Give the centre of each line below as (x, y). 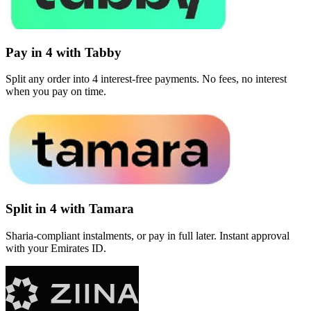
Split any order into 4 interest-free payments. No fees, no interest (146, 79)
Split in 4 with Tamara (70, 208)
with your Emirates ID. (56, 248)
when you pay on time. (56, 92)
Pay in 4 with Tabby (64, 52)
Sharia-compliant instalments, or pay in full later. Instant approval (148, 235)
